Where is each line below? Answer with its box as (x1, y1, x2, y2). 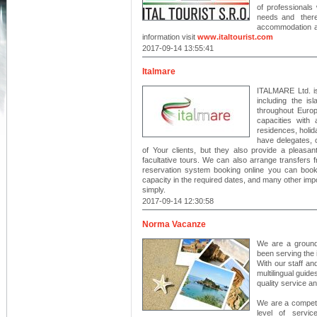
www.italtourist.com (197, 33, 273, 41)
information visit (142, 33, 197, 41)
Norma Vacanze (142, 219, 206, 229)
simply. (142, 185, 166, 194)
